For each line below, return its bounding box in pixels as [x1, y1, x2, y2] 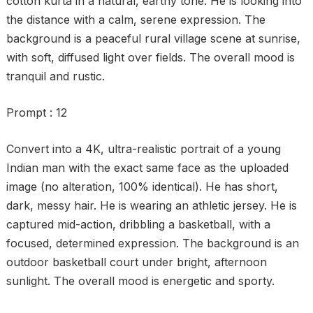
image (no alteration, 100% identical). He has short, [6, 180, 278, 194]
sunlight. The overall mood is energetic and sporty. [6, 274, 275, 288]
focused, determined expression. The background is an [6, 236, 299, 250]
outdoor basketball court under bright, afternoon [6, 255, 267, 269]
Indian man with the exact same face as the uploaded [6, 161, 289, 175]
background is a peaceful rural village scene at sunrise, [6, 31, 300, 45]
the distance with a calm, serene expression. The [6, 13, 265, 27]
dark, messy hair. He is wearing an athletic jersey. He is [6, 198, 297, 212]
